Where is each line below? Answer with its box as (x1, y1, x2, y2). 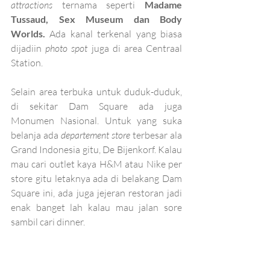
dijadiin (11, 42, 46, 54)
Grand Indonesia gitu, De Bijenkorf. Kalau (11, 143, 182, 155)
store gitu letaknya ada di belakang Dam (11, 172, 182, 184)
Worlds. (11, 27, 50, 39)
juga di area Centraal (91, 42, 183, 54)
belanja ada (11, 128, 61, 141)
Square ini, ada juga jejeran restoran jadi (11, 186, 182, 199)
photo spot (45, 42, 92, 54)
